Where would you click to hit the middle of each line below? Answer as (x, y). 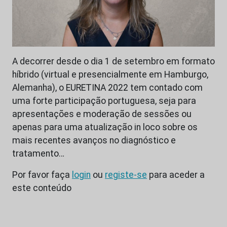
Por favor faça (42, 175)
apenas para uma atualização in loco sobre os (105, 127)
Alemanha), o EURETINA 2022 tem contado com (107, 88)
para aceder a (176, 175)
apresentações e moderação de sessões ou (102, 114)
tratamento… (38, 154)
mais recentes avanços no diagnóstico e (94, 141)
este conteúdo (42, 188)
